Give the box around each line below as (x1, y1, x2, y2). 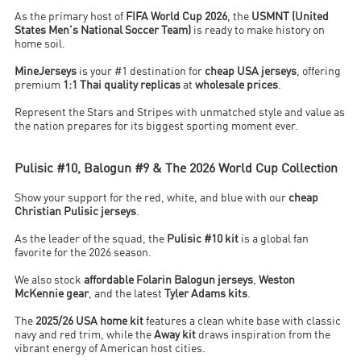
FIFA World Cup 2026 (126, 12, 228, 23)
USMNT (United (251, 12, 330, 23)
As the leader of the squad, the (15, 234, 168, 246)
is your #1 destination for (77, 67, 205, 78)
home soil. (15, 39, 68, 51)
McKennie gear (15, 289, 89, 301)
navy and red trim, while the (15, 330, 155, 342)
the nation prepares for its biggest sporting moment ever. (15, 122, 299, 133)
